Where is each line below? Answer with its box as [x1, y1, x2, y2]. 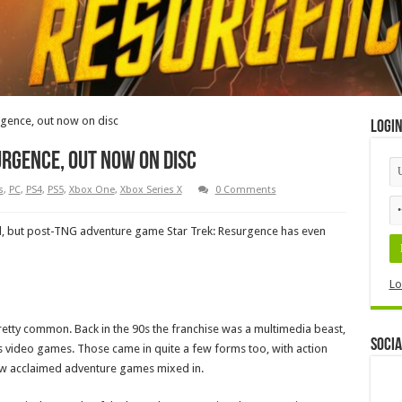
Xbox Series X [119, 184, 182, 197]
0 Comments [214, 184, 276, 197]
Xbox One [68, 184, 115, 197]
